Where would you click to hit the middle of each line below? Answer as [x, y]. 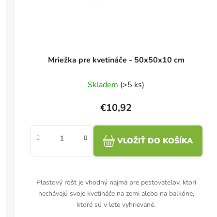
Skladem [104, 85]
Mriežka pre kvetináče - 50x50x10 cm [116, 60]
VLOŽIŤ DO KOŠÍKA [155, 141]
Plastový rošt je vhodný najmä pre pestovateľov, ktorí [116, 183]
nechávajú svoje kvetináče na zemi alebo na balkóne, [116, 194]
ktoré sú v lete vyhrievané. [116, 205]
